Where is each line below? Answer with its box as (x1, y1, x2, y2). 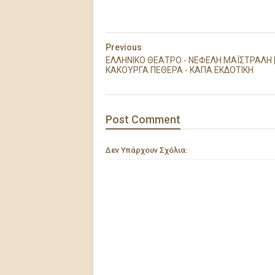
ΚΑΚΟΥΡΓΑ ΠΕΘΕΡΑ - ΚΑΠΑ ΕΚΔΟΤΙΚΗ (106, 65, 254, 75)
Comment (131, 113, 180, 126)
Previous (106, 42, 142, 52)
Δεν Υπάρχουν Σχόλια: (106, 145, 187, 155)
